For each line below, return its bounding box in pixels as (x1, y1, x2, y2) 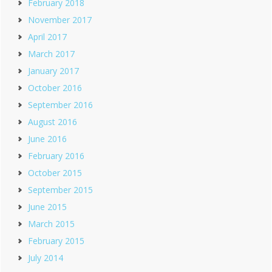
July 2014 (28, 252, 63, 264)
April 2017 (28, 31, 67, 43)
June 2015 (28, 201, 67, 213)
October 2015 (28, 167, 82, 179)
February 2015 (28, 235, 84, 247)
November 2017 (28, 14, 92, 26)
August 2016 (28, 116, 77, 128)
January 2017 (28, 65, 79, 77)
